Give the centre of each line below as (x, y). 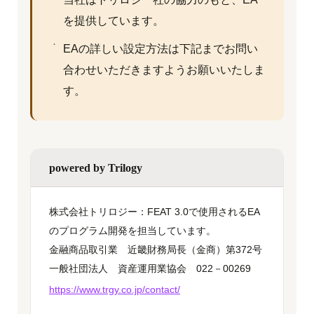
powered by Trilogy (96, 168)
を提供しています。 (114, 21)
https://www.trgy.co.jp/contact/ (115, 289)
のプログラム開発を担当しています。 (132, 231)
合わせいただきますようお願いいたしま (164, 70)
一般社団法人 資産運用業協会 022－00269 (150, 268)
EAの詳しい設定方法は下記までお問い (161, 49)
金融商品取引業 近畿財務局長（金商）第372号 (156, 250)
